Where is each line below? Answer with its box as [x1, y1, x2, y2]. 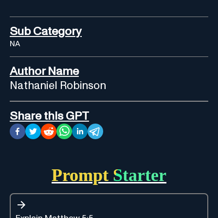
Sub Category [10, 25, 82, 37]
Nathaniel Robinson [10, 80, 106, 91]
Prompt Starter [52, 165, 166, 185]
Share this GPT [10, 110, 89, 122]
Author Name [10, 65, 79, 77]
